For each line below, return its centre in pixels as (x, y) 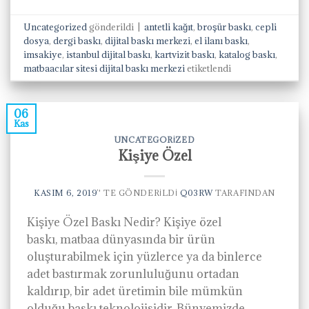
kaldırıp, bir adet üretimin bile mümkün (135, 291)
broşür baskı (225, 27)
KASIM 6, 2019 (66, 193)
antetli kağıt (169, 27)
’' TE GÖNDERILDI (137, 193)
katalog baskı (247, 54)
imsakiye (43, 54)
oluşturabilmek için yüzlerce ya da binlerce (144, 257)
